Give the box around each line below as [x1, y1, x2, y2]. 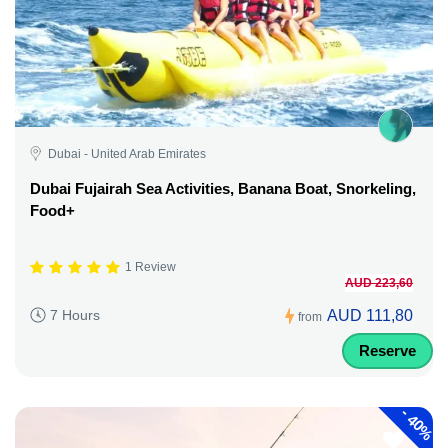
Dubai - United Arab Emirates [48, 146, 206, 161]
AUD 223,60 [345, 275, 413, 290]
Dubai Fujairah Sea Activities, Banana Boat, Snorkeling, [30, 179, 416, 197]
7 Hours [50, 307, 100, 324]
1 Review [125, 260, 176, 275]
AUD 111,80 [327, 306, 413, 324]
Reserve [359, 341, 416, 359]
